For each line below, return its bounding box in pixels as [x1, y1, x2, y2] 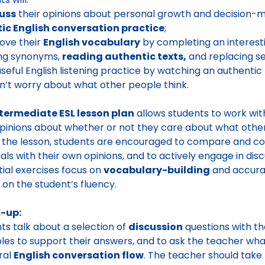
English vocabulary [43, 35, 140, 49]
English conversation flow [14, 248, 144, 262]
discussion [128, 220, 183, 234]
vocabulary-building [104, 163, 210, 177]
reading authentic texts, [62, 50, 186, 63]
